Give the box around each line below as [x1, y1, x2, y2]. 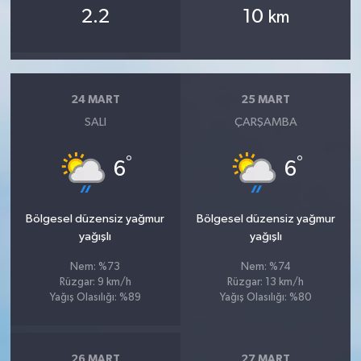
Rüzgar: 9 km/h [59, 276, 131, 288]
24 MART [70, 94, 120, 106]
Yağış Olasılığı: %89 [49, 292, 141, 303]
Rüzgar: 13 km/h [227, 276, 305, 288]
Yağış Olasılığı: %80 [219, 292, 312, 303]
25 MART [241, 94, 291, 106]
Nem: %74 [240, 261, 291, 272]
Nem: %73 [70, 261, 121, 272]
